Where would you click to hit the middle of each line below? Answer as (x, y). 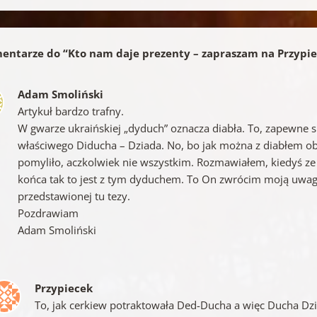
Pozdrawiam (48, 213)
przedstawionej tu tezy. (74, 196)
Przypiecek (64, 288)
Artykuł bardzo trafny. (71, 111)
